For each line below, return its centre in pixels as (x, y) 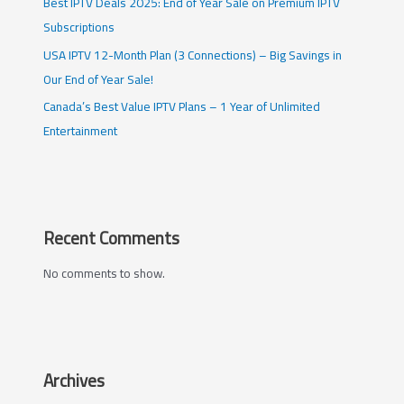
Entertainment (81, 131)
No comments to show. (105, 273)
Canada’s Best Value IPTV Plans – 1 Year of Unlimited (182, 107)
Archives (74, 380)
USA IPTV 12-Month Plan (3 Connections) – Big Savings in (193, 55)
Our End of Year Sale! (99, 79)
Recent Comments (112, 239)
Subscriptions (79, 28)
